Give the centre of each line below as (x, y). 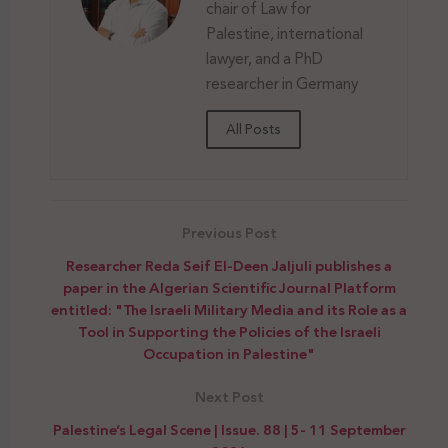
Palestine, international (284, 34)
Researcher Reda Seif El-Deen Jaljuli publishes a (229, 265)
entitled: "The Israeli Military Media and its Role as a (229, 309)
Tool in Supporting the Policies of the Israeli (229, 331)
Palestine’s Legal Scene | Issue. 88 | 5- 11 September (229, 429)
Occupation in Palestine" (229, 353)
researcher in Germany (282, 84)
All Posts (253, 128)
